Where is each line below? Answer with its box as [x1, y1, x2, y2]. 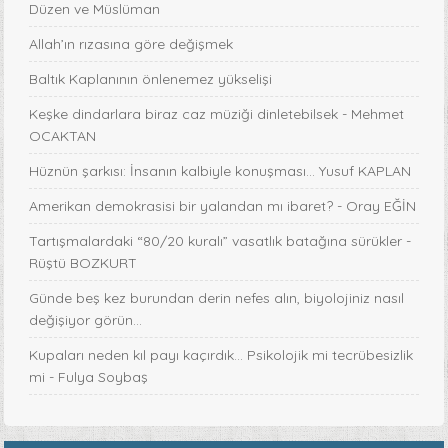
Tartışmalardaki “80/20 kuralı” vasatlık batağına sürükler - [29, 232, 412, 251]
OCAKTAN [29, 127, 97, 146]
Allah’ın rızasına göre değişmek [29, 35, 234, 54]
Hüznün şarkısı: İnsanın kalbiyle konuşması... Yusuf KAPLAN [29, 162, 412, 181]
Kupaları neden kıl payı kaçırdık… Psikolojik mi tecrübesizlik [29, 346, 414, 365]
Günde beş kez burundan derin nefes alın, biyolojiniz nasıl [29, 289, 405, 308]
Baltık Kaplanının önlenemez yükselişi [29, 70, 273, 89]
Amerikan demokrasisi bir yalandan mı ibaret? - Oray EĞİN [29, 197, 417, 216]
